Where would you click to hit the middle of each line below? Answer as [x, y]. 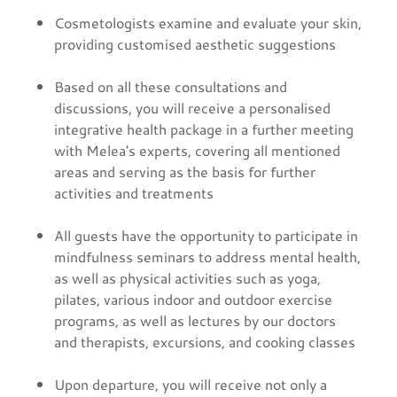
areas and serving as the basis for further [184, 171]
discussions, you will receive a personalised [192, 107]
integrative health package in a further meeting [203, 128]
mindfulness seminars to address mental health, [207, 256]
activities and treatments [133, 192]
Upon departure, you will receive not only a [190, 384]
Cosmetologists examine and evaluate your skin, [207, 22]
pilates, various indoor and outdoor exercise [193, 299]
